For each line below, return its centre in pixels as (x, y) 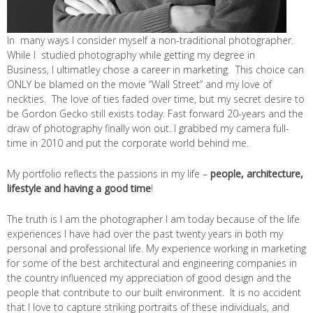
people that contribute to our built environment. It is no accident (154, 292)
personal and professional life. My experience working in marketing (156, 248)
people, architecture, (255, 174)
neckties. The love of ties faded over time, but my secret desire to (156, 99)
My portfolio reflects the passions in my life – (107, 174)
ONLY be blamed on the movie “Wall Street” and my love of (139, 84)
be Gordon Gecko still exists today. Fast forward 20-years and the (155, 114)
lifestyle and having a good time (79, 188)
